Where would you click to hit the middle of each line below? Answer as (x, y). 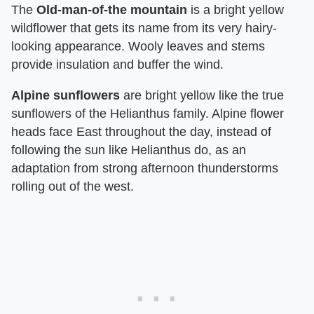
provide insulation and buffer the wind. (117, 64)
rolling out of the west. (73, 186)
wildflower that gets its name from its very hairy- (144, 28)
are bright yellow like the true (202, 95)
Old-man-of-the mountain (112, 10)
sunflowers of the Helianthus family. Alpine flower (148, 114)
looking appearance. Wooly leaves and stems (138, 46)
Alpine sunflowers (66, 95)
